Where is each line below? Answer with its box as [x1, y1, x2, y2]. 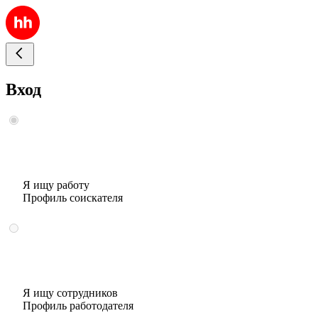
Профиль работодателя [23, 299, 133, 312]
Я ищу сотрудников [23, 286, 118, 299]
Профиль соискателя [23, 191, 123, 204]
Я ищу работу [23, 178, 89, 191]
